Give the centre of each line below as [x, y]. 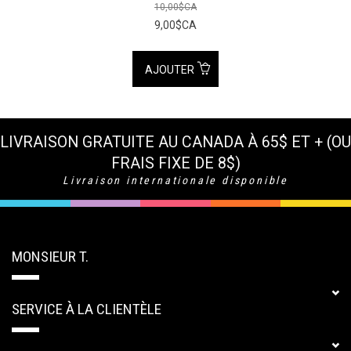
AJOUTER [171, 69]
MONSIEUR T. [50, 256]
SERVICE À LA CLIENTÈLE [87, 309]
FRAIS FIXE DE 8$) [175, 163]
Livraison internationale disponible [175, 180]
